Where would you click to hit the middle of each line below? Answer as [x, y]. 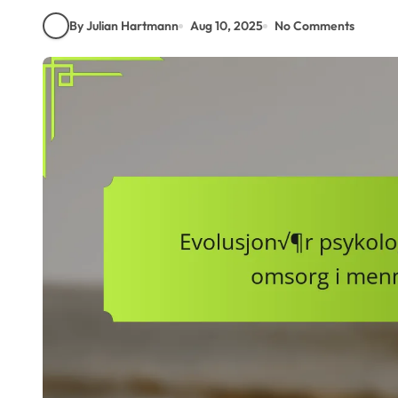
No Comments [314, 25]
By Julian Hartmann [124, 25]
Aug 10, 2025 [227, 25]
